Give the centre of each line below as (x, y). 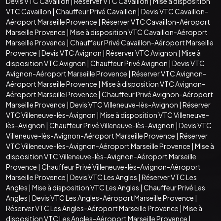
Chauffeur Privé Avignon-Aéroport (157, 94)
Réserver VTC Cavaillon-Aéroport (156, 21)
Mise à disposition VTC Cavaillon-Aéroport (139, 32)
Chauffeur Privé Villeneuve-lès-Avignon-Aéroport (121, 166)
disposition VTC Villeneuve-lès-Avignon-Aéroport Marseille (101, 156)
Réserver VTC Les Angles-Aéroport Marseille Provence (92, 208)
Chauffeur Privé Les (174, 187)
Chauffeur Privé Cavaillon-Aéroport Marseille (142, 42)
